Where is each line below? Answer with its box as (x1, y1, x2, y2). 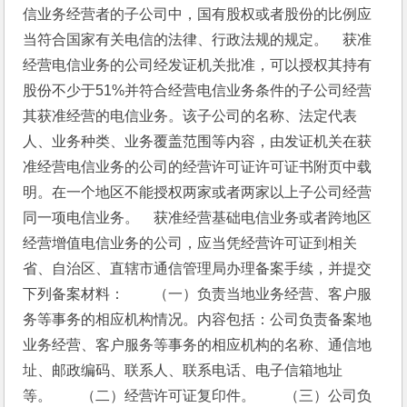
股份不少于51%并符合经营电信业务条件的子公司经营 (23, 83, 372, 98)
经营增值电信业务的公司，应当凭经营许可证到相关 (23, 235, 358, 251)
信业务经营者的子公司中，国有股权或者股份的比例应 (23, 6, 372, 22)
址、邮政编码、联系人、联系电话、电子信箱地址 (23, 362, 343, 378)
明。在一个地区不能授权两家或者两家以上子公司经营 (23, 184, 372, 200)
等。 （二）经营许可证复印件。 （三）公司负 (23, 388, 372, 403)
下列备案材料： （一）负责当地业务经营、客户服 (23, 286, 372, 302)
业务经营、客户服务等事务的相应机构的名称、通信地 (23, 337, 372, 352)
